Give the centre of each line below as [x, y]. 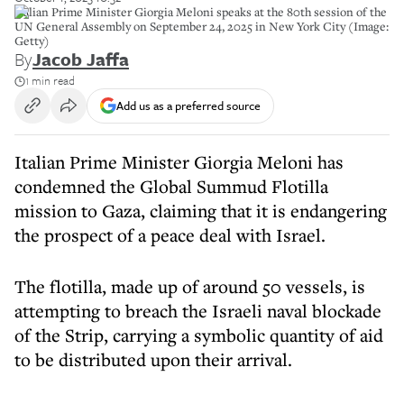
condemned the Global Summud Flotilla [171, 186]
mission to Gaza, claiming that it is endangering [201, 211]
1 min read [50, 80]
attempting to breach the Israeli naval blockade [198, 311]
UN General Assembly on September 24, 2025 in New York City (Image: [202, 26]
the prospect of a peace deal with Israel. [170, 235]
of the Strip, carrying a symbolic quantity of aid [199, 335]
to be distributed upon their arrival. [153, 359]
